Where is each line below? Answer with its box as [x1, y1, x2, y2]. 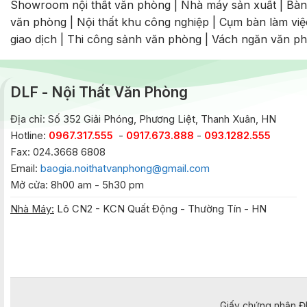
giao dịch [10, 32, 57, 47]
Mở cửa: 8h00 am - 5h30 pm [10, 178, 144, 191]
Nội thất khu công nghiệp [77, 15, 209, 29]
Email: [10, 162, 40, 175]
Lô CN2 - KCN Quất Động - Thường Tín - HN [54, 202, 267, 215]
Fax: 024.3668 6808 [10, 145, 106, 158]
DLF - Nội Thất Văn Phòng [10, 84, 188, 101]
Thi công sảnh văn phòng [67, 32, 201, 47]
